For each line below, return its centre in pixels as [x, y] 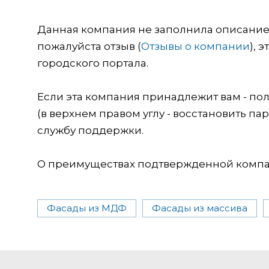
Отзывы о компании [195, 46]
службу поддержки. [90, 130]
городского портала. [93, 63]
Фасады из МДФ [87, 208]
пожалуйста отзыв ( [89, 46]
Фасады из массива [200, 208]
